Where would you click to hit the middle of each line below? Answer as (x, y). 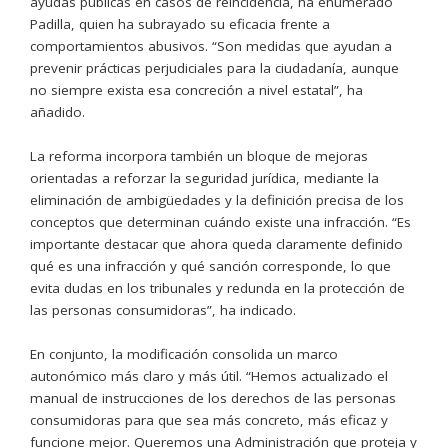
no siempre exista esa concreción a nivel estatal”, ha (196, 89)
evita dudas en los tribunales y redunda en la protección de (217, 287)
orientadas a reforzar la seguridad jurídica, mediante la (204, 177)
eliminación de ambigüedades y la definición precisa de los (217, 199)
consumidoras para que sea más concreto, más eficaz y (209, 419)
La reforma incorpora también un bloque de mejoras (199, 155)
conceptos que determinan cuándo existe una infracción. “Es (220, 221)
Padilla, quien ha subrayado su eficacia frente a (180, 23)
